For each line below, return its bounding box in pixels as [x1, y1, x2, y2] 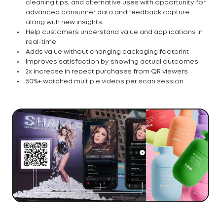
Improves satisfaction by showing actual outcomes [26, 59, 198, 65]
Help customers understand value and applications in [26, 30, 203, 36]
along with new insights [26, 20, 102, 26]
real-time [26, 39, 56, 45]
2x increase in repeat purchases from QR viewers [26, 69, 188, 75]
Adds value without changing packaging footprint [26, 49, 189, 55]
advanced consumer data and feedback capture [26, 10, 189, 16]
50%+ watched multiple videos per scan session [26, 79, 184, 85]
